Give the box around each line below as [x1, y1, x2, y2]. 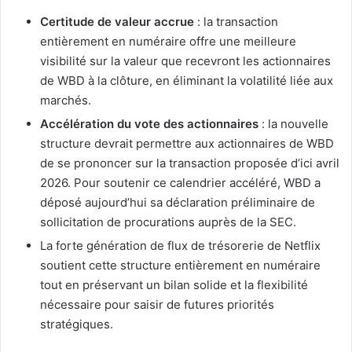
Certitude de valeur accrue [40, 13, 194, 29]
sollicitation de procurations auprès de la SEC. [40, 214, 296, 229]
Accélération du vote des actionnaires [40, 115, 258, 131]
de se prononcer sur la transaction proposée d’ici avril [40, 155, 339, 170]
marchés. [40, 92, 91, 108]
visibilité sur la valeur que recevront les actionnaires [40, 53, 331, 68]
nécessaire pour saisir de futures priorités [40, 296, 274, 312]
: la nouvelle [258, 115, 328, 131]
